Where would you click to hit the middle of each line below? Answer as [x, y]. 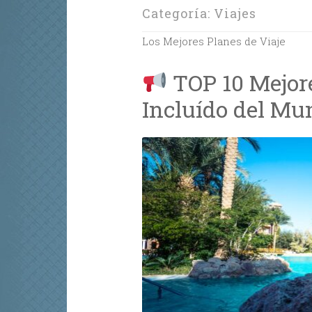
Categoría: [178, 13]
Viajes [235, 13]
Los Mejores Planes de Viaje [213, 41]
